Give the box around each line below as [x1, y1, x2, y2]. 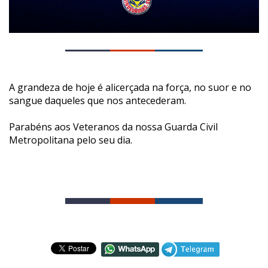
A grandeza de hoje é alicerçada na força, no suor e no [9, 80, 251, 94]
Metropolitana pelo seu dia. [9, 133, 132, 147]
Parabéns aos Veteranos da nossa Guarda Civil [9, 120, 218, 133]
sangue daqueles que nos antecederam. [9, 93, 188, 107]
